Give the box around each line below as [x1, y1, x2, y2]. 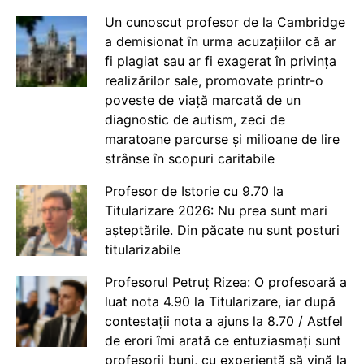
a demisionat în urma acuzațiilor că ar [104, 33, 336, 50]
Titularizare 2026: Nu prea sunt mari [104, 202, 327, 219]
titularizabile [104, 241, 180, 258]
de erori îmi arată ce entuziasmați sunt [104, 332, 341, 349]
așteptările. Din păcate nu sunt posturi [104, 222, 340, 238]
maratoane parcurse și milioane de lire [104, 131, 340, 147]
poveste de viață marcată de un [104, 92, 301, 108]
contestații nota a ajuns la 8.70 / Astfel [104, 313, 343, 329]
